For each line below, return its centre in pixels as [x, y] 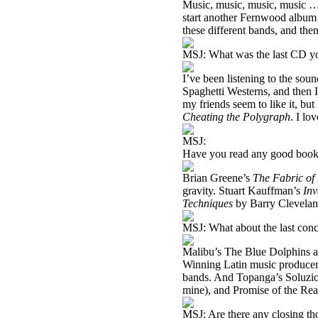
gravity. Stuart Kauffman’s [243, 191]
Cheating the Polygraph [236, 117]
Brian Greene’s [218, 178]
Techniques [209, 203]
